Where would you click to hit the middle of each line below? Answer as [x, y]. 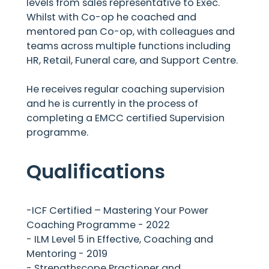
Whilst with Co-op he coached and [112, 17]
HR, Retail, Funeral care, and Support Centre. [132, 60]
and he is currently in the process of [113, 103]
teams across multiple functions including [129, 46]
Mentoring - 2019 [67, 253]
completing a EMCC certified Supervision [126, 118]
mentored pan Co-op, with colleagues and [131, 31]
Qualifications [96, 171]
